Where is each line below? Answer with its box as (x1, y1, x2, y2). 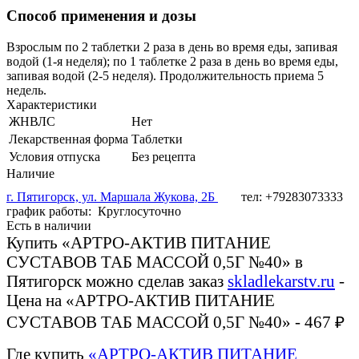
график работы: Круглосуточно (6, 204, 181, 218)
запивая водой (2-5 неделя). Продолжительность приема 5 (6, 68, 324, 83)
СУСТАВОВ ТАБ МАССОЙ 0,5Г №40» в (6, 252, 303, 271)
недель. (6, 83, 46, 97)
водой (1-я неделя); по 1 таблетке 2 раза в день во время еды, (6, 54, 338, 68)
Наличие (6, 166, 54, 180)
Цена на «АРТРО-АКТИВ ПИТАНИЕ (6, 290, 275, 309)
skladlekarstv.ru (228, 271, 335, 290)
